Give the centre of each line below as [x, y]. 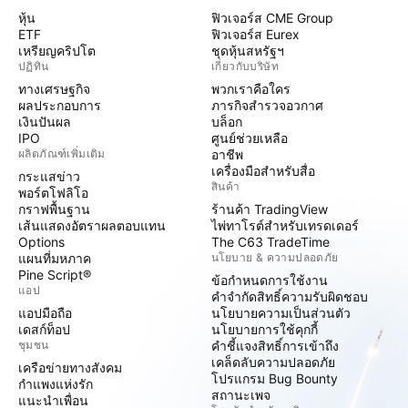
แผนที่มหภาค [55, 258]
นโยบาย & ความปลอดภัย [275, 257]
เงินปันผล [45, 122]
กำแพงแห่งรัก [56, 384]
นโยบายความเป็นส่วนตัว [281, 313]
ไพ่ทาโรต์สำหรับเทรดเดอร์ [285, 225]
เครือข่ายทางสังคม [70, 367]
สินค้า [226, 186]
